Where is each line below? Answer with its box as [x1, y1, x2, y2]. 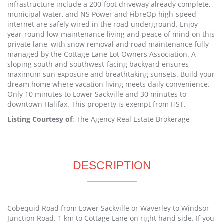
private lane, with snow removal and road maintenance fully [7, 39, 209, 49]
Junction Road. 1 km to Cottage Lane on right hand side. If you [7, 213, 214, 223]
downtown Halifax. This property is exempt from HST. [7, 99, 186, 109]
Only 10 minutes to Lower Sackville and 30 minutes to [7, 89, 186, 99]
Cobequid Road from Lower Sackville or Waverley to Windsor [7, 203, 209, 213]
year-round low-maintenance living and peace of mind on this [7, 29, 215, 39]
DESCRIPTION [72, 158, 151, 172]
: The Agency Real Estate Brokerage [72, 114, 190, 124]
